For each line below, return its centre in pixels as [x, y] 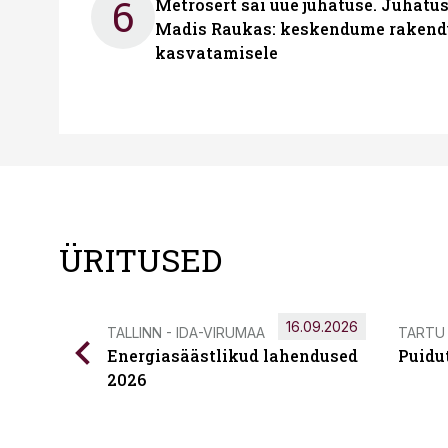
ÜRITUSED [140, 259]
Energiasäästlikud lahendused [232, 355]
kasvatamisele [216, 52]
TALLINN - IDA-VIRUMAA [186, 332]
